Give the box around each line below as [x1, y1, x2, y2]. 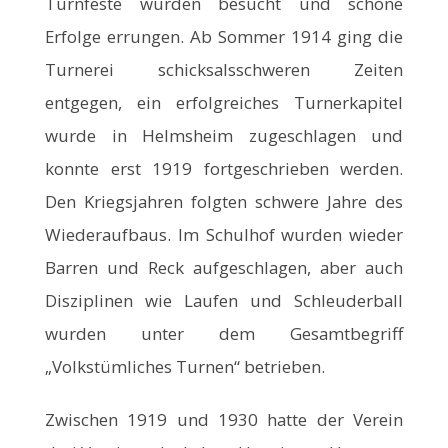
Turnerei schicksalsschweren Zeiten [45, 57, 403, 81]
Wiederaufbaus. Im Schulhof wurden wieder [45, 222, 403, 246]
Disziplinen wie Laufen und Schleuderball [45, 288, 403, 312]
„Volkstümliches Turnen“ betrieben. [45, 354, 325, 378]
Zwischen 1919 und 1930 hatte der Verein [45, 407, 403, 431]
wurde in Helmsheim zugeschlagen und [45, 123, 403, 147]
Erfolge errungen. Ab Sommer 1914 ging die [45, 24, 403, 48]
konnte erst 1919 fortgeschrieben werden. [45, 156, 403, 180]
